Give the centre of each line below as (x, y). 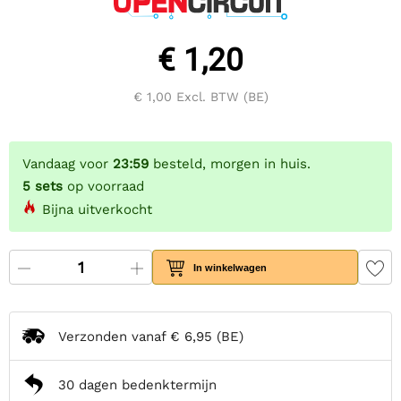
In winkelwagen (230, 267)
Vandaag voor (68, 164)
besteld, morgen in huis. (230, 164)
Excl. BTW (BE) (220, 97)
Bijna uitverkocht (97, 210)
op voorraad (106, 187)
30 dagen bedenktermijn (137, 384)
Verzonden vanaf (114, 336)
